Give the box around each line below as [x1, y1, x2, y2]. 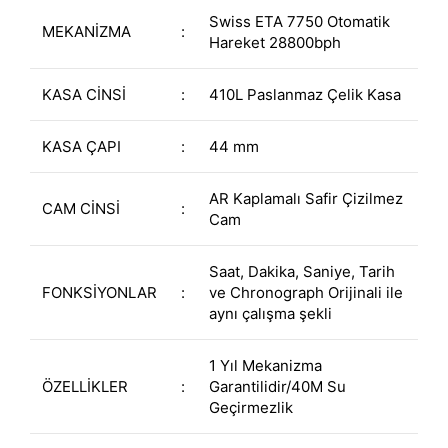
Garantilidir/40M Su [209, 376, 346, 396]
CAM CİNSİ [42, 198, 120, 218]
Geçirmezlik [209, 397, 293, 417]
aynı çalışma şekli [209, 303, 332, 323]
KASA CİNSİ [42, 84, 126, 104]
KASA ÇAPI [42, 136, 121, 156]
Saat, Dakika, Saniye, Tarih [209, 261, 395, 281]
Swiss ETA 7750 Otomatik [209, 11, 390, 31]
